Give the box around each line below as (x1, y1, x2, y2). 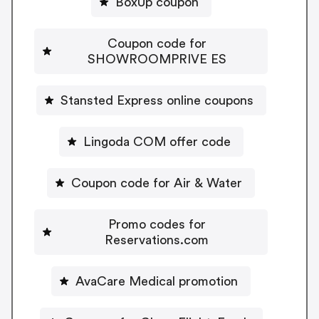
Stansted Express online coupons (60, 93, 253, 107)
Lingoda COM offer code (83, 135, 231, 148)
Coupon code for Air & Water (71, 176, 242, 189)
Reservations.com (105, 233, 209, 246)
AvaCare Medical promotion (75, 274, 238, 288)
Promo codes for (108, 217, 206, 231)
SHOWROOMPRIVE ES (87, 52, 226, 66)
